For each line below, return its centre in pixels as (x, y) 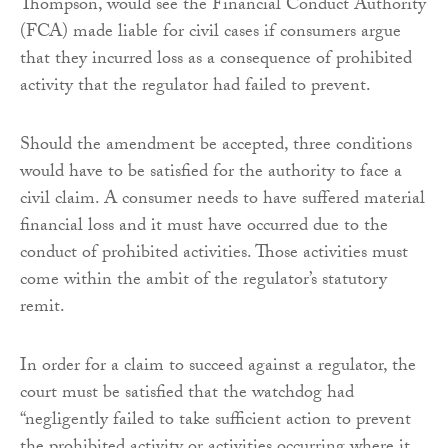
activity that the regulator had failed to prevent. (195, 88)
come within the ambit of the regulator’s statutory (203, 282)
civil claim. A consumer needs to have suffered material (222, 201)
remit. (42, 309)
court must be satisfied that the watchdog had (187, 395)
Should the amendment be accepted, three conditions (216, 147)
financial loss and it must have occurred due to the (204, 228)
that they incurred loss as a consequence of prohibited (216, 61)
